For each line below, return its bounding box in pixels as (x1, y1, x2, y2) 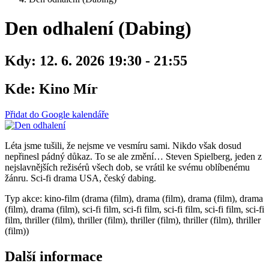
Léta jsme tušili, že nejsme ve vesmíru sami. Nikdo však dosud (5, 140, 241, 151)
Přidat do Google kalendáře (5, 109, 109, 119)
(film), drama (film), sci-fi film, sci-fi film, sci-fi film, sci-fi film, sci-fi (5, 204, 264, 214)
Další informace (5, 248, 103, 264)
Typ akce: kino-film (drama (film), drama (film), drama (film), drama (5, 193, 263, 204)
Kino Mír (35, 80, 98, 97)
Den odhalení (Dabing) (5, 17, 192, 40)
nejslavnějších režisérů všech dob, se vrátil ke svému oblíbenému (5, 162, 250, 172)
